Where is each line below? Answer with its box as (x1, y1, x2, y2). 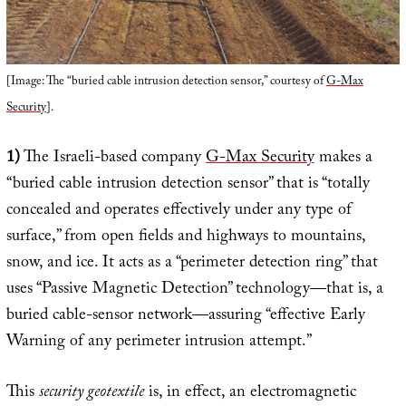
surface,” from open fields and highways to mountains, (5, 224, 365, 253)
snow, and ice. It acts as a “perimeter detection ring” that (5, 250, 378, 279)
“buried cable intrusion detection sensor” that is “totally (5, 171, 370, 200)
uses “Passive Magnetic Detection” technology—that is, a (5, 276, 383, 305)
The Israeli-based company (19, 145, 206, 174)
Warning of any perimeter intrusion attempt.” (5, 329, 312, 358)
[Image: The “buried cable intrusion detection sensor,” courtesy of (5, 72, 326, 93)
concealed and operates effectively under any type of (5, 198, 352, 227)
